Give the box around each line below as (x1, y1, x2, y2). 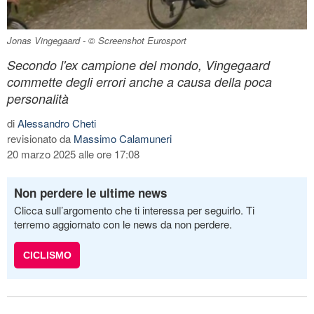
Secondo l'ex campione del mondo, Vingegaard (7, 55, 270, 74)
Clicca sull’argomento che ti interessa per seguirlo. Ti (14, 202, 254, 217)
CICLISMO (22, 249, 71, 261)
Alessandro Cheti (18, 115, 96, 130)
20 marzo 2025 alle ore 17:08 (7, 146, 139, 161)
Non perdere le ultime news (14, 184, 167, 201)
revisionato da (7, 130, 74, 146)
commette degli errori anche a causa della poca (7, 72, 272, 90)
